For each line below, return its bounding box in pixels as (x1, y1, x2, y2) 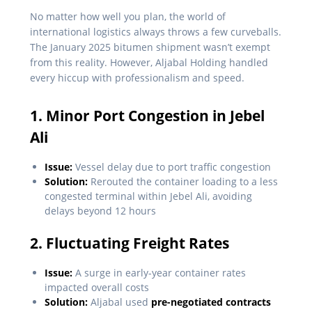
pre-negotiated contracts (151, 295, 271, 309)
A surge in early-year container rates (72, 266, 246, 280)
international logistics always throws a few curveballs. (30, 25, 281, 39)
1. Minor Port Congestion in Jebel (30, 106, 265, 126)
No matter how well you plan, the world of (30, 10, 226, 24)
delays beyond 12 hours (45, 204, 156, 218)
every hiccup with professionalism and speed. (30, 71, 244, 85)
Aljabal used (88, 295, 151, 309)
